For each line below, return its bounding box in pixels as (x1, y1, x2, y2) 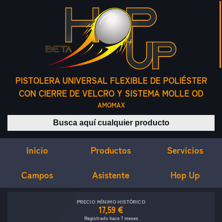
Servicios (166, 144, 203, 156)
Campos (21, 169, 53, 180)
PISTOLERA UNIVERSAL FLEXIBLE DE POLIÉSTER (15, 75, 207, 86)
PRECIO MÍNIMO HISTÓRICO (76, 199, 146, 205)
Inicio (26, 144, 48, 156)
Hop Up (170, 169, 200, 181)
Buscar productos (110, 115, 171, 125)
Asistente (92, 169, 130, 180)
